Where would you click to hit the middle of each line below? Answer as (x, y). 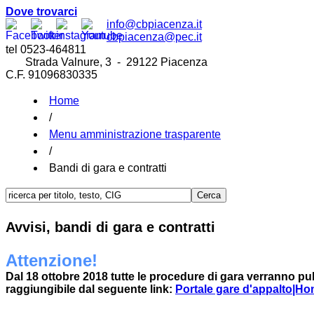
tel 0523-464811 (46, 49)
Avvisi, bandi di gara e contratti (110, 227)
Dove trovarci (41, 12)
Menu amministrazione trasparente (135, 134)
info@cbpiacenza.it (154, 24)
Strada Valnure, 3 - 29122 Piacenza (107, 62)
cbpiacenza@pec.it (154, 37)
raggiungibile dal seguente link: (90, 289)
